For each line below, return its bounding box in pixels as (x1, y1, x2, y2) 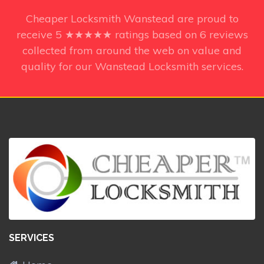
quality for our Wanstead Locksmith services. (21, 59, 243, 73)
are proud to (177, 11, 239, 25)
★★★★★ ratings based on (64, 27, 200, 41)
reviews (209, 27, 248, 41)
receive (16, 27, 55, 41)
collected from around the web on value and (22, 43, 242, 57)
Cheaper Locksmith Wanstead (25, 11, 177, 25)
